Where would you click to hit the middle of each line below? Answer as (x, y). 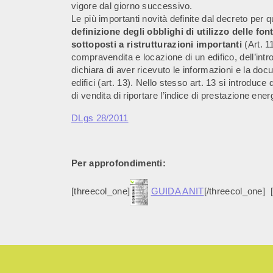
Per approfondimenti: (119, 163)
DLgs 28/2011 (100, 118)
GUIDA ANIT (177, 191)
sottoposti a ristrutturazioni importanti (157, 44)
